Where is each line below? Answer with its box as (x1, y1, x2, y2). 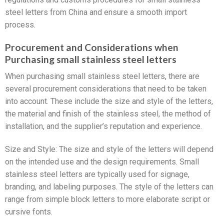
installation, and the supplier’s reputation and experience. (5, 121, 202, 131)
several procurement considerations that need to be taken (5, 84, 206, 94)
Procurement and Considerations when (5, 41, 178, 53)
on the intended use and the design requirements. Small (5, 157, 199, 167)
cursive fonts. (5, 207, 52, 217)
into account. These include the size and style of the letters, (5, 96, 213, 106)
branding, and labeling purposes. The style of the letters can (5, 182, 213, 192)
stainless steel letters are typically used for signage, (5, 169, 189, 179)
